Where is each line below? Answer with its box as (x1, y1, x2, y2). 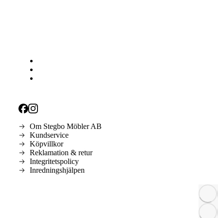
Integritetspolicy (29, 157, 79, 165)
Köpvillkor (29, 139, 63, 148)
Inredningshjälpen (29, 165, 85, 174)
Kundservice (29, 130, 69, 139)
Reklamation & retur (29, 148, 92, 157)
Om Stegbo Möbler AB (29, 122, 102, 130)
